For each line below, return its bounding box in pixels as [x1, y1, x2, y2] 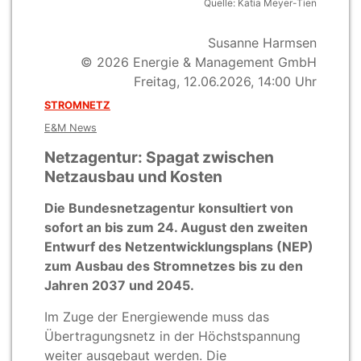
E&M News [44, 121, 97, 134]
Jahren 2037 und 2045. [44, 276, 194, 293]
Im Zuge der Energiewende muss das [44, 308, 269, 325]
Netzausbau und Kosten [44, 166, 222, 186]
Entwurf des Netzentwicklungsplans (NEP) [44, 238, 313, 255]
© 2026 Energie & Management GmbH [81, 53, 317, 70]
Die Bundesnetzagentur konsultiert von [44, 199, 293, 216]
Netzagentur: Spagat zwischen [44, 147, 274, 167]
